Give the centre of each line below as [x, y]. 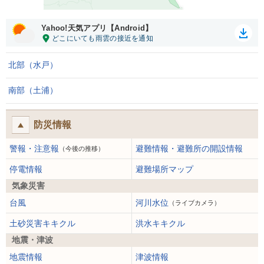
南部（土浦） [33, 90]
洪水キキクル [160, 223]
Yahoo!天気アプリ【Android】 [97, 28]
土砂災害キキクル [42, 223]
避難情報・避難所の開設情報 [189, 148]
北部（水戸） [33, 65]
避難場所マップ [164, 169]
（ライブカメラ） [194, 203]
